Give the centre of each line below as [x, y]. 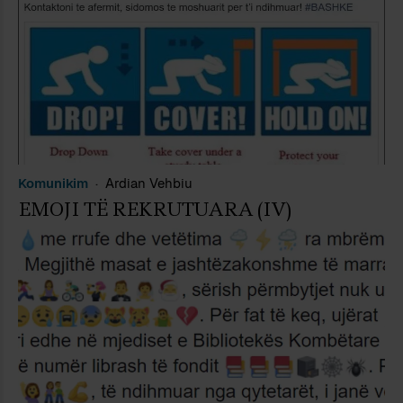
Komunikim [53, 183]
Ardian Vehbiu [149, 183]
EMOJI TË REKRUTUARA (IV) [154, 209]
